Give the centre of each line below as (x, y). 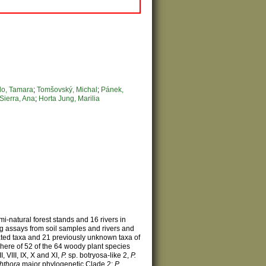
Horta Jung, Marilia (69, 98)
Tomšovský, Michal (67, 89)
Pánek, (113, 89)
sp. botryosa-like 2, (99, 255)
